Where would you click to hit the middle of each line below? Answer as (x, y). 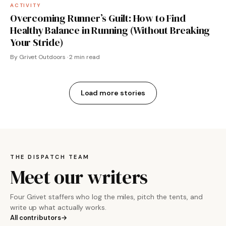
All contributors (36, 217)
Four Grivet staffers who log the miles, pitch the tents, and (106, 196)
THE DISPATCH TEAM (50, 157)
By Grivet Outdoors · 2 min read (55, 57)
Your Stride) (37, 42)
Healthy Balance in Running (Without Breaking (110, 30)
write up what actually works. (58, 207)
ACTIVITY (26, 5)
